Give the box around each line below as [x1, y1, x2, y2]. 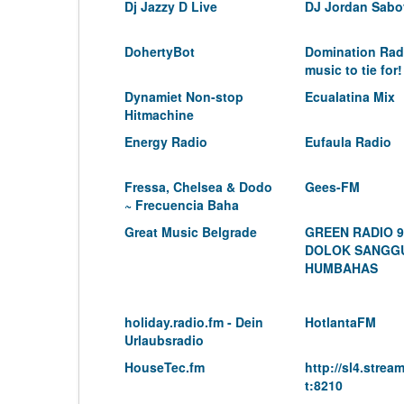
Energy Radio [124, 133, 207, 151]
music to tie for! [305, 60, 402, 78]
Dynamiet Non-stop [124, 87, 243, 106]
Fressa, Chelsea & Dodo [124, 178, 272, 196]
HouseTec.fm [124, 358, 205, 376]
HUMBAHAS [305, 259, 378, 277]
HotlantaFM [305, 313, 376, 331]
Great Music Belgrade [124, 223, 257, 241]
